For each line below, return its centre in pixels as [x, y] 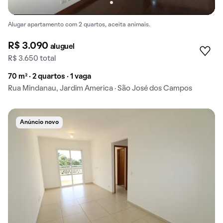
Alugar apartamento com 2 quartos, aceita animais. [79, 25]
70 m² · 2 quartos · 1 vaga [50, 77]
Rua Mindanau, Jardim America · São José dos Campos [100, 89]
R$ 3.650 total [32, 59]
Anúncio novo [39, 123]
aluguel [62, 47]
